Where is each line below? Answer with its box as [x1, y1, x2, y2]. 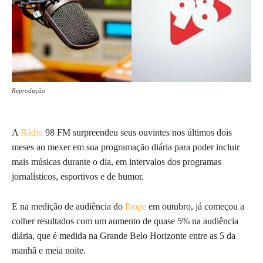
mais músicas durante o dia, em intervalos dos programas [12, 156, 221, 167]
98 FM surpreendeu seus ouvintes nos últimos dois [43, 127, 232, 137]
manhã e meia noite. [12, 245, 86, 255]
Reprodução [12, 86, 45, 94]
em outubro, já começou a [146, 201, 244, 211]
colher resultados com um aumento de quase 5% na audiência [12, 215, 238, 226]
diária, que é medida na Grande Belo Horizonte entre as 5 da [12, 230, 235, 241]
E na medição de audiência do [12, 201, 123, 211]
